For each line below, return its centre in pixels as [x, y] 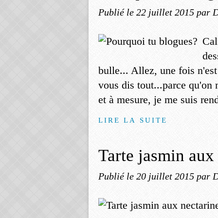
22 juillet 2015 [166, 12]
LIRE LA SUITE [133, 120]
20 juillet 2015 [166, 176]
